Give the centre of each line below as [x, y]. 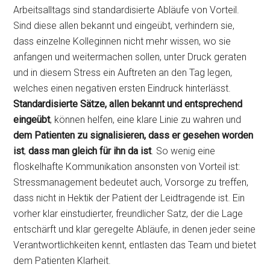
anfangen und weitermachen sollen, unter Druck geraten [130, 57]
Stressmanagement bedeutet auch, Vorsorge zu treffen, [131, 182]
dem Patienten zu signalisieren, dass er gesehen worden [133, 135]
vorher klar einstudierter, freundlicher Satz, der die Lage [128, 214]
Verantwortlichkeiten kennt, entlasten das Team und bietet [135, 245]
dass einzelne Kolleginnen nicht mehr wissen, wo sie [122, 41]
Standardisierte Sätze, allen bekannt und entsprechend [128, 104]
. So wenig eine [184, 151]
